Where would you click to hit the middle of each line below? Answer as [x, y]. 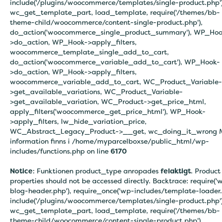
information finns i [41, 141]
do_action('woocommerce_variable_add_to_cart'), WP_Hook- [115, 62]
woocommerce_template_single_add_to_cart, [89, 52]
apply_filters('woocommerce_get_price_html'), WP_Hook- [108, 111]
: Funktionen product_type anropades [97, 171]
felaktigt [176, 171]
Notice [21, 171]
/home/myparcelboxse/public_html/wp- [140, 141]
